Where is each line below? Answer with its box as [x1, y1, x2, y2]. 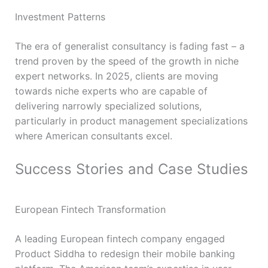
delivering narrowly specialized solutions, [14, 99, 202, 112]
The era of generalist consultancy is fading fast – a [14, 39, 245, 52]
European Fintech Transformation [14, 203, 166, 215]
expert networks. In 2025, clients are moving [14, 69, 218, 82]
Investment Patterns [14, 10, 105, 23]
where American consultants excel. [14, 129, 172, 142]
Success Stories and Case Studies [14, 160, 248, 178]
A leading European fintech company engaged [14, 232, 225, 245]
